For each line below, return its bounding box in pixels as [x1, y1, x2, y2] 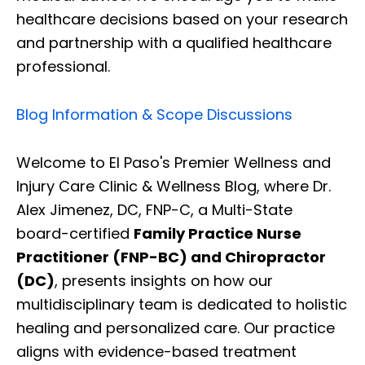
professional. [16, 55, 110, 77]
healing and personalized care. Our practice [16, 317, 335, 338]
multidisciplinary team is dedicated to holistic [16, 293, 347, 314]
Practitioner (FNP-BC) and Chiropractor [16, 246, 326, 267]
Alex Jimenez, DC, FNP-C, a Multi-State [16, 199, 292, 220]
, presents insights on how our [55, 270, 273, 291]
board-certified [16, 222, 134, 244]
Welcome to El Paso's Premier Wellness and [16, 152, 331, 173]
